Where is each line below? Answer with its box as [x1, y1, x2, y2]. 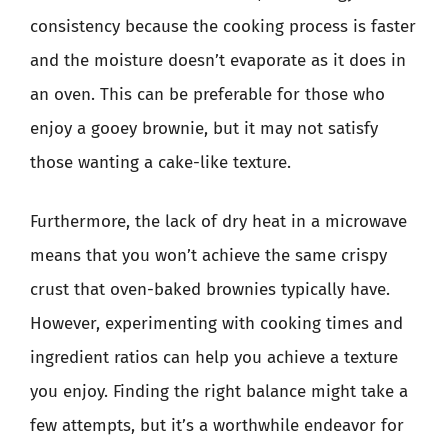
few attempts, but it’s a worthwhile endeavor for [30, 415, 404, 436]
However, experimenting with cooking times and [30, 313, 403, 334]
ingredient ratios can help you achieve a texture [30, 347, 398, 368]
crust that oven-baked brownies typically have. [30, 279, 390, 300]
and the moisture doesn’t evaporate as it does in [30, 49, 406, 71]
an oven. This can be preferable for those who [30, 83, 385, 105]
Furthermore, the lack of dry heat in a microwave [30, 211, 407, 232]
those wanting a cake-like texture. [30, 151, 291, 173]
